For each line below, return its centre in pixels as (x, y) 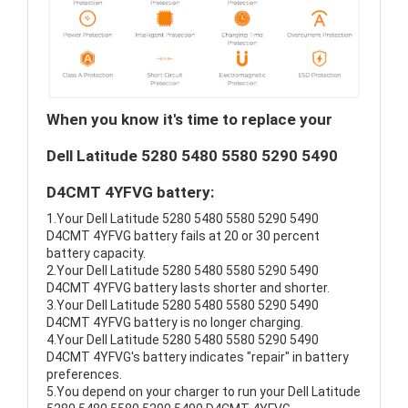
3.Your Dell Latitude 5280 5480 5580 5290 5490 (183, 306)
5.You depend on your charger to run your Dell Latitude (204, 392)
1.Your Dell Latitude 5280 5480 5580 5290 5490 (183, 219)
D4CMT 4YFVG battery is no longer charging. (175, 323)
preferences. (84, 375)
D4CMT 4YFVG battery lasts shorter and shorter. (188, 288)
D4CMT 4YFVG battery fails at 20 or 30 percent (183, 236)
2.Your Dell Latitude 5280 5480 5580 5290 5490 (183, 271)
